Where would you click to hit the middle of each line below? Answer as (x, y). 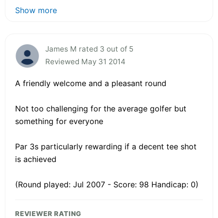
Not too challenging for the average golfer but (101, 108)
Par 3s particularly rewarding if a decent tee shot (106, 146)
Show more (36, 10)
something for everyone (59, 121)
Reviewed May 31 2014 (85, 61)
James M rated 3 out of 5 (89, 49)
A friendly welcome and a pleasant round (91, 83)
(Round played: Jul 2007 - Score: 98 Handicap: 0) (107, 184)
